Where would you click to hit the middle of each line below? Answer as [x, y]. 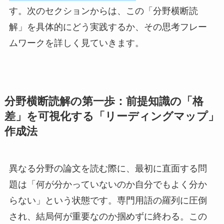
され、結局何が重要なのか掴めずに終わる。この [108, 217]
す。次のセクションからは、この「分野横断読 [103, 11]
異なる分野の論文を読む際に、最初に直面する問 [108, 169]
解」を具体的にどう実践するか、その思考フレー [108, 27]
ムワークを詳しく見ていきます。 [76, 43]
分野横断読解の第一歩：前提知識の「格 [104, 102]
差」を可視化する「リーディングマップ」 [111, 117]
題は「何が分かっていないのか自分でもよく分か [108, 185]
